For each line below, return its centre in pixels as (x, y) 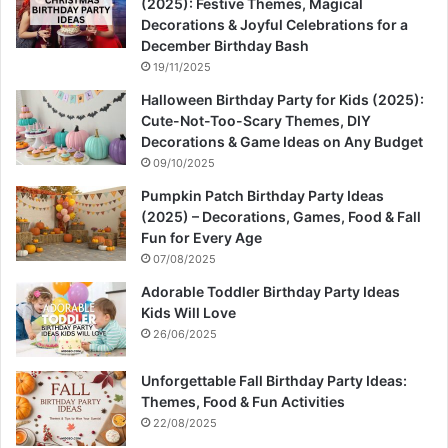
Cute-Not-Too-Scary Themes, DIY (256, 121)
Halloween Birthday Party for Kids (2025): (282, 100)
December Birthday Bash (225, 46)
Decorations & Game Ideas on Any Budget (282, 142)
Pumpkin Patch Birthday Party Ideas (262, 196)
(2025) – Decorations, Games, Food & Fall (281, 217)
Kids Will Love (188, 313)
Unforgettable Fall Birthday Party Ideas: (274, 381)
